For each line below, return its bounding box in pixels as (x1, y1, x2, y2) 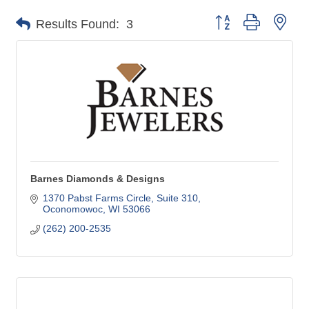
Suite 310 (156, 192, 198, 204)
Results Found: (36, 17, 119, 31)
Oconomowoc (42, 203, 103, 215)
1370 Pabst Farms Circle (42, 192, 151, 204)
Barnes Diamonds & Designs (30, 173, 165, 185)
